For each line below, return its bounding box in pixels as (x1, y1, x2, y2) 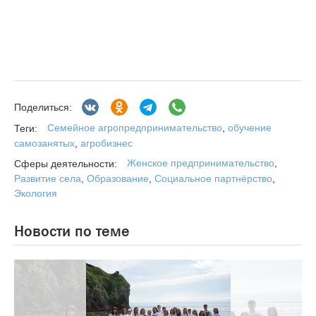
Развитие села (14, 172, 81, 184)
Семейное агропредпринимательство (47, 122, 222, 134)
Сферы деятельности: (14, 157, 117, 169)
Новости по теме (14, 221, 130, 241)
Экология (14, 187, 57, 199)
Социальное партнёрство (154, 172, 272, 184)
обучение (225, 122, 272, 134)
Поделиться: (14, 101, 72, 113)
